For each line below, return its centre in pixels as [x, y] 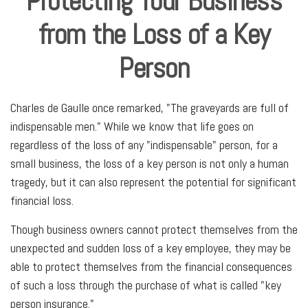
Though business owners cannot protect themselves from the [154, 229]
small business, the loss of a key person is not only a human [150, 163]
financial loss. [42, 200]
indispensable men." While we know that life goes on [132, 126]
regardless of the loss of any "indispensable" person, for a [144, 145]
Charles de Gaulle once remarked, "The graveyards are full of [150, 108]
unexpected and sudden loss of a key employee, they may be [151, 248]
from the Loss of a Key [154, 34]
